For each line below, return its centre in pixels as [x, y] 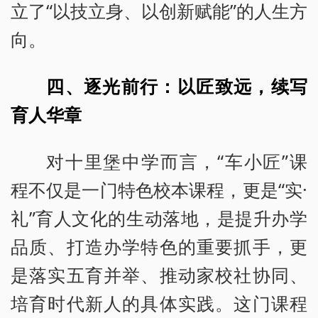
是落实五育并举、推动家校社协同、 [159, 274]
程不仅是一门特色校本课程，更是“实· [159, 189]
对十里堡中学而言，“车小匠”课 [177, 161]
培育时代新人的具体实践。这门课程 [159, 303]
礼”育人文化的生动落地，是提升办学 [159, 218]
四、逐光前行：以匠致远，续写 [177, 86]
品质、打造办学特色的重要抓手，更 [159, 246]
